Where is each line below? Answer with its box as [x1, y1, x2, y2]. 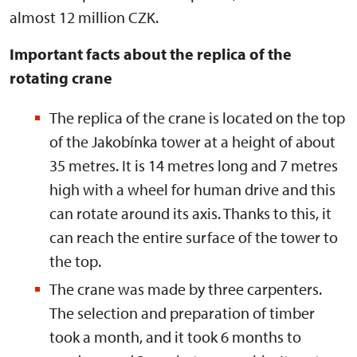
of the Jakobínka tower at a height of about [49, 131, 335, 151]
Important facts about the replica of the [10, 44, 292, 64]
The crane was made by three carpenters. [49, 279, 322, 299]
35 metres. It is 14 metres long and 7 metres [49, 155, 338, 175]
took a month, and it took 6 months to [49, 327, 301, 347]
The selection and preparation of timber [49, 303, 315, 323]
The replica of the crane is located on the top [49, 108, 345, 127]
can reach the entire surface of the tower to [49, 227, 338, 247]
